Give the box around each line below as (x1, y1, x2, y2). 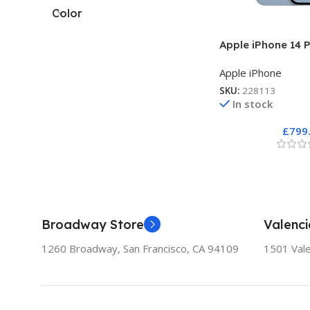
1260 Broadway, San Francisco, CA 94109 (42, 241, 239, 255)
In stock (232, 96, 273, 111)
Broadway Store (42, 216, 144, 232)
